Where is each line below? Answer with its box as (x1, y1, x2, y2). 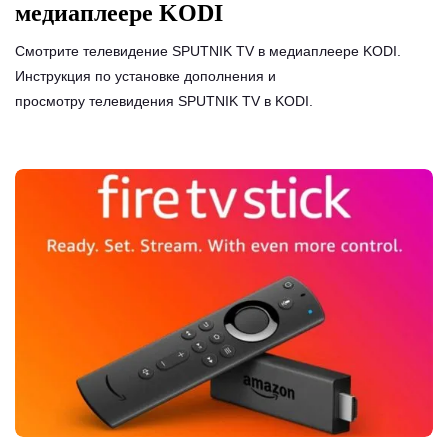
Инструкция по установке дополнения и (15, 67, 276, 84)
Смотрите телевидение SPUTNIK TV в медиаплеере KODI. (15, 42, 401, 59)
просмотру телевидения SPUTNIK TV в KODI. (15, 92, 313, 109)
